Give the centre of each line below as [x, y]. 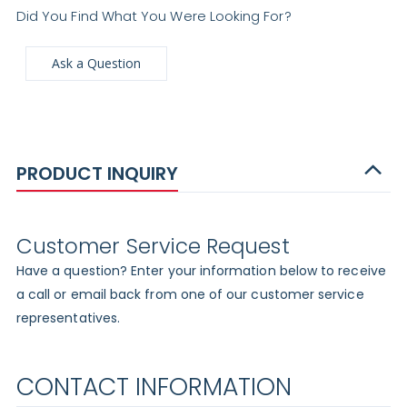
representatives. [68, 318]
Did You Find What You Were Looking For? [154, 15]
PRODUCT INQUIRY [97, 173]
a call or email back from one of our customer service [190, 295]
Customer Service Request [153, 246]
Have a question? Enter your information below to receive [201, 271]
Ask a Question [96, 63]
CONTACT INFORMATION [154, 386]
